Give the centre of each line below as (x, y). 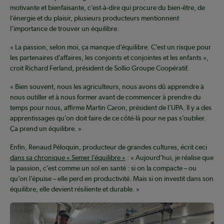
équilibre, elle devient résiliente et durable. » (75, 189)
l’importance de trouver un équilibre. (64, 29)
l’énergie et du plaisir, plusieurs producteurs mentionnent (94, 18)
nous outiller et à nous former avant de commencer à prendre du (105, 97)
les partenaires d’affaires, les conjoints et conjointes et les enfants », (109, 58)
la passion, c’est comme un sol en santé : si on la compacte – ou (103, 168)
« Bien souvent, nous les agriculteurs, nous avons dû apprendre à (107, 87)
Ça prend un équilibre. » (46, 129)
